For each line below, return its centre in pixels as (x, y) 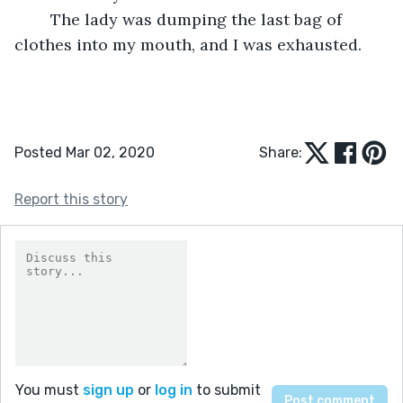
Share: (281, 152)
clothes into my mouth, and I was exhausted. (190, 44)
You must (49, 390)
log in (174, 390)
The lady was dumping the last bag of (41, 19)
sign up (108, 390)
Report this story (71, 199)
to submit (227, 390)
